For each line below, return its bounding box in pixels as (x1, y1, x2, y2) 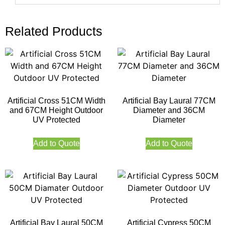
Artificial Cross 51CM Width (7, 96, 105, 105)
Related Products (5, 24, 102, 39)
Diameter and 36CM (133, 106, 205, 115)
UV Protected (32, 116, 80, 125)
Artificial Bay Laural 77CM (122, 96, 215, 105)
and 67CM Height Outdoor (10, 106, 103, 115)
